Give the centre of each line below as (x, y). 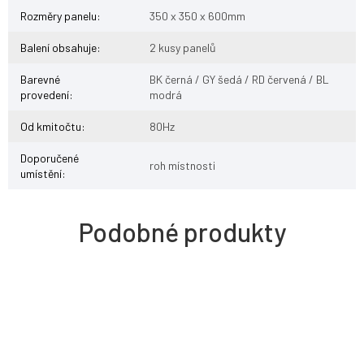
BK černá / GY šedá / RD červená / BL (239, 80)
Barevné (40, 80)
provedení (45, 95)
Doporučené (50, 158)
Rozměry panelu (58, 16)
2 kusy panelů (183, 48)
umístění (41, 174)
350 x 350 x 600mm (197, 16)
